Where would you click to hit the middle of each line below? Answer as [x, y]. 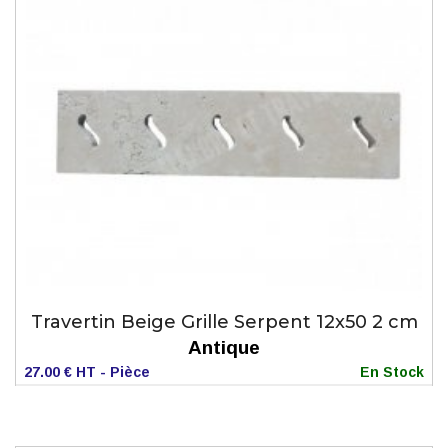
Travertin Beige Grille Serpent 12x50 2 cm [224, 321]
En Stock [392, 371]
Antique [224, 347]
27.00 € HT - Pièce [87, 371]
